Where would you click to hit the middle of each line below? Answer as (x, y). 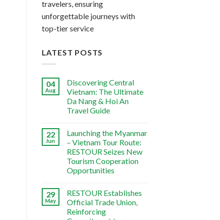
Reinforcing (86, 212)
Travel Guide (88, 110)
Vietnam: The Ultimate (105, 92)
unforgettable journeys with (88, 16)
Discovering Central (100, 82)
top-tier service (68, 28)
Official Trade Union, (102, 202)
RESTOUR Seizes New (104, 152)
